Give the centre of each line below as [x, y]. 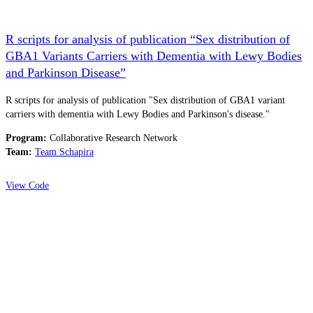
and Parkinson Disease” [66, 72]
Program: [26, 138]
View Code [27, 185]
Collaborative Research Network [114, 138]
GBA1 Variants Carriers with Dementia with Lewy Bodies [154, 56]
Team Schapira [64, 152]
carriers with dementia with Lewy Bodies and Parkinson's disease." [138, 114]
